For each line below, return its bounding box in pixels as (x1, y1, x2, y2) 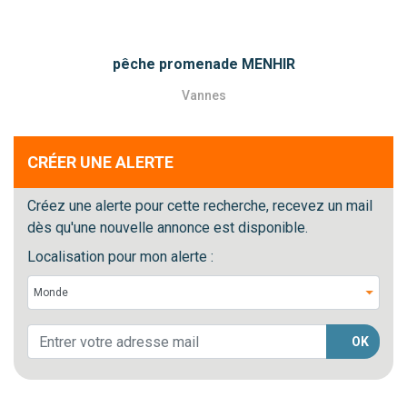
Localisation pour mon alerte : (27, 248, 213, 266)
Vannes (181, 88, 226, 104)
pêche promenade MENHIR (112, 55, 295, 74)
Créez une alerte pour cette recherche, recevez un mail (27, 197, 372, 215)
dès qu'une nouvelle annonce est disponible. (27, 219, 308, 237)
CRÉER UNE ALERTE (27, 153, 174, 173)
